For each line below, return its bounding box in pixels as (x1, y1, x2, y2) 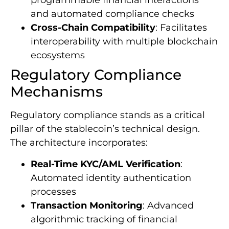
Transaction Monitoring (31, 199, 143, 211)
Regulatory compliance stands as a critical (10, 109, 205, 121)
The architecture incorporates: (10, 137, 148, 149)
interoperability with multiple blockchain (31, 36, 218, 48)
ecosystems (31, 50, 85, 61)
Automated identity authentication (31, 172, 191, 184)
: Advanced (143, 199, 194, 211)
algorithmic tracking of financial (31, 213, 177, 225)
